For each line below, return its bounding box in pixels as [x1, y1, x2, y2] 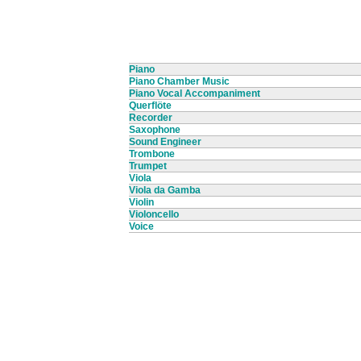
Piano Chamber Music [129, 76, 230, 88]
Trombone [129, 148, 175, 160]
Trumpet [129, 160, 167, 172]
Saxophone [129, 124, 180, 136]
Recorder [129, 112, 172, 124]
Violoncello [129, 209, 179, 221]
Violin [129, 197, 154, 209]
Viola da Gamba [129, 185, 201, 197]
